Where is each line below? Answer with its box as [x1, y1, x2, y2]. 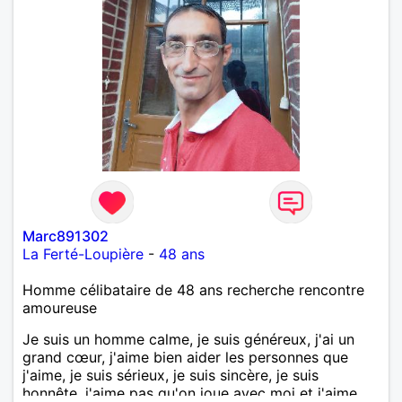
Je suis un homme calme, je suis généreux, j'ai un [22, 329, 354, 348]
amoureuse [22, 298, 97, 317]
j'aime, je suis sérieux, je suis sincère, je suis [22, 365, 319, 384]
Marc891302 [22, 226, 109, 245]
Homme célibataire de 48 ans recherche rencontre [22, 280, 364, 299]
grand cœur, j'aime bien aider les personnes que [22, 347, 348, 366]
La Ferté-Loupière [22, 244, 144, 263]
